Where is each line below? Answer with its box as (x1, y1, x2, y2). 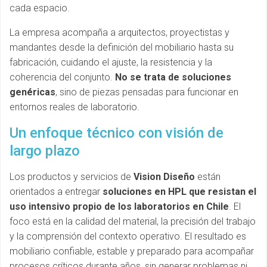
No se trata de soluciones (115, 72, 231, 83)
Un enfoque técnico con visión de (10, 125, 223, 141)
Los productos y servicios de (10, 171, 133, 182)
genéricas (10, 86, 55, 98)
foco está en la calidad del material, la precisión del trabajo (10, 216, 256, 227)
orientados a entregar (10, 186, 103, 197)
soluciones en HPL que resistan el (103, 186, 256, 197)
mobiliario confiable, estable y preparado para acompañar (10, 246, 254, 257)
